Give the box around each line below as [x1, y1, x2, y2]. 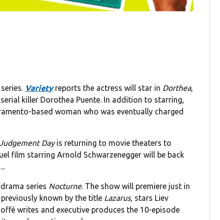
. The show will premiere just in [82, 182, 191, 191]
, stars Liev [131, 193, 169, 203]
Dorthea [163, 83, 192, 93]
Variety [25, 83, 54, 93]
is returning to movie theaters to [55, 138, 172, 148]
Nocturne [49, 182, 82, 191]
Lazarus [104, 193, 131, 203]
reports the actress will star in [53, 83, 163, 93]
